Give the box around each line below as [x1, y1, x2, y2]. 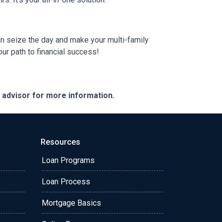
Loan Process [42, 177, 90, 186]
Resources [41, 137, 80, 147]
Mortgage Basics [42, 198, 101, 208]
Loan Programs [42, 156, 95, 165]
